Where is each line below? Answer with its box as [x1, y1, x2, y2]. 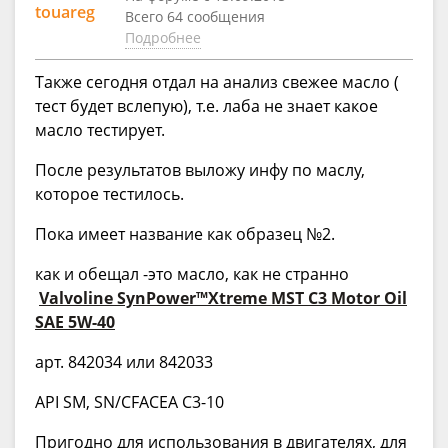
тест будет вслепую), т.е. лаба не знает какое [35, 94, 378, 117]
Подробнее [125, 27, 201, 47]
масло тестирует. [35, 118, 165, 141]
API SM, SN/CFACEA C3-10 [35, 390, 224, 413]
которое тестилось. [35, 182, 184, 205]
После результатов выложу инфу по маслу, [35, 158, 365, 181]
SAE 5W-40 [35, 310, 115, 333]
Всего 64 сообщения [125, 6, 265, 26]
